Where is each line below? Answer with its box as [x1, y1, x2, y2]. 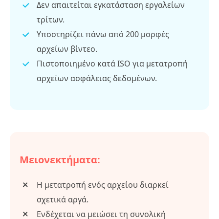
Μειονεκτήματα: [20, 153, 100, 166]
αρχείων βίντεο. [37, 43, 97, 54]
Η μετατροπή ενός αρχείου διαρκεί [37, 179, 169, 190]
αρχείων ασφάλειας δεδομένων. [37, 72, 157, 84]
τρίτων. [37, 14, 65, 25]
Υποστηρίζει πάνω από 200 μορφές [37, 28, 169, 40]
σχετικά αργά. [37, 194, 88, 205]
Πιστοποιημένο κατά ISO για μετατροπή [37, 58, 188, 69]
